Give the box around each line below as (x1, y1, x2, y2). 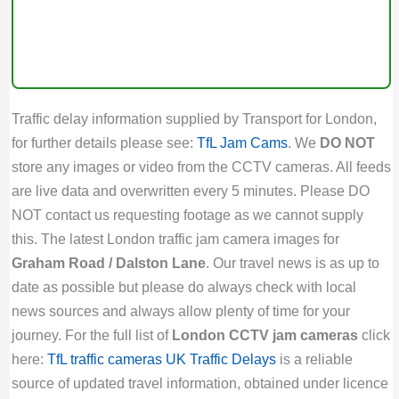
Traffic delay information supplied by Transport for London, (11, 110, 377, 126)
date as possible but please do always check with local (11, 278, 356, 295)
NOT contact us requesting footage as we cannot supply (11, 206, 363, 223)
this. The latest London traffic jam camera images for (11, 230, 339, 247)
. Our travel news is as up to (205, 254, 379, 271)
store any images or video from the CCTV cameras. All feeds (11, 158, 391, 175)
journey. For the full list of (11, 326, 172, 343)
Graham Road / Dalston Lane (11, 254, 206, 271)
